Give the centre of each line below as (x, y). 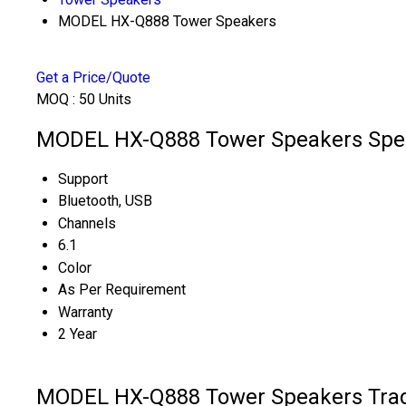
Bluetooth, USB (105, 200)
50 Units (105, 99)
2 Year (77, 333)
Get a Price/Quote (93, 77)
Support (83, 179)
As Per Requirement (122, 289)
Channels (87, 223)
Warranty (86, 312)
